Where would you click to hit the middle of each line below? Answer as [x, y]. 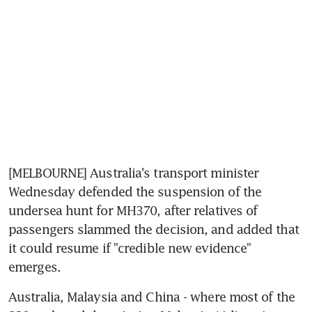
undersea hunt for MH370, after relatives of [133, 211]
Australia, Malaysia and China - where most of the [151, 297]
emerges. [34, 267]
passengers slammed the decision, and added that [154, 229]
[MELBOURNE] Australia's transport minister [134, 173]
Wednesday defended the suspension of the [135, 192]
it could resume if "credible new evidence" [130, 248]
